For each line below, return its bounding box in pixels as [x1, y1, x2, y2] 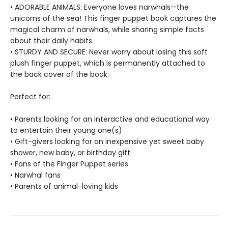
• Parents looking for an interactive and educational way [10, 114, 210, 124]
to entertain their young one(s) [10, 125, 122, 135]
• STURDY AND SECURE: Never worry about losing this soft [10, 47, 208, 57]
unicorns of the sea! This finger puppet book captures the [10, 13, 216, 23]
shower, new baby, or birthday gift [10, 148, 130, 158]
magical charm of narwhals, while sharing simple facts [10, 24, 204, 35]
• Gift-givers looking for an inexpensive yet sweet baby [10, 136, 204, 147]
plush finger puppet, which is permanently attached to [10, 58, 205, 68]
